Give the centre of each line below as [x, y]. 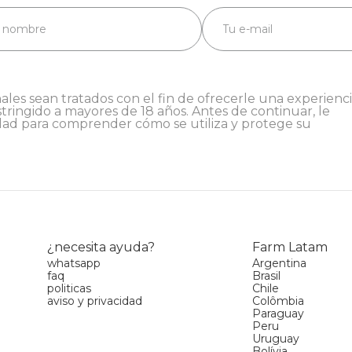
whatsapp [74, 263]
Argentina [279, 263]
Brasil [266, 275]
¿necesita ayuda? [101, 247]
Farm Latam [290, 247]
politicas [70, 288]
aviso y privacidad [95, 301]
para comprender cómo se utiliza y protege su [165, 123]
